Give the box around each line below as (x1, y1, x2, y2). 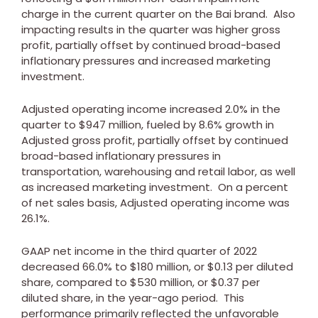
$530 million (130, 274, 192, 290)
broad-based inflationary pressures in (21, 148, 221, 163)
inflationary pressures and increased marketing (21, 53, 270, 68)
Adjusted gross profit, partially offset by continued (21, 132, 288, 148)
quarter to (21, 116, 79, 132)
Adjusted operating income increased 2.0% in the (21, 101, 280, 116)
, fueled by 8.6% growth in (141, 116, 274, 132)
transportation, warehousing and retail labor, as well (21, 163, 295, 179)
